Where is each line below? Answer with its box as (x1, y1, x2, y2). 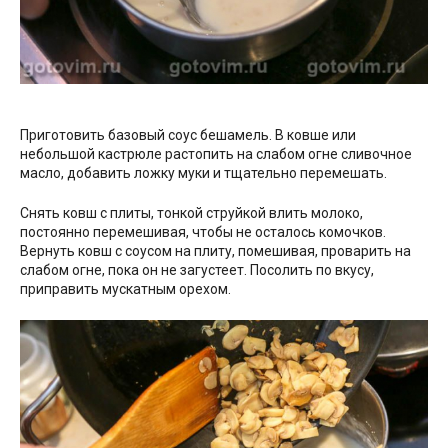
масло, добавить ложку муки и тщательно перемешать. (20, 165, 387, 182)
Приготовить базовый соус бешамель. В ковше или (20, 127, 356, 144)
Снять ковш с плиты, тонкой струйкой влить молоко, (20, 205, 363, 222)
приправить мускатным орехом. (20, 281, 231, 298)
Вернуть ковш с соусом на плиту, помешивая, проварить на (20, 243, 411, 260)
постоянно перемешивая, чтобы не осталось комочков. (20, 224, 386, 241)
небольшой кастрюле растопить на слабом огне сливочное (20, 146, 412, 163)
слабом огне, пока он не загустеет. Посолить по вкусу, (20, 262, 374, 279)
